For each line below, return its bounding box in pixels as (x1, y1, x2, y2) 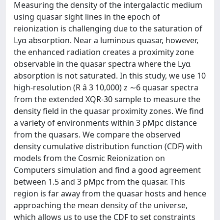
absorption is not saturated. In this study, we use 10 (14, 70, 206, 81)
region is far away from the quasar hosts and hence (14, 188, 206, 199)
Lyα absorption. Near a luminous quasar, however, (14, 35, 198, 46)
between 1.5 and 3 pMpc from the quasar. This (14, 176, 185, 187)
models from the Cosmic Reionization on (14, 153, 165, 164)
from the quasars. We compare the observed (14, 129, 181, 140)
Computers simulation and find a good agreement (14, 165, 201, 175)
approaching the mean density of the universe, (14, 200, 188, 211)
